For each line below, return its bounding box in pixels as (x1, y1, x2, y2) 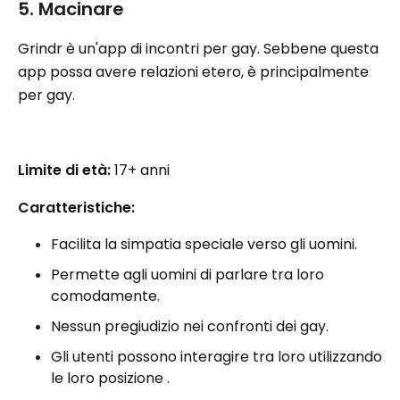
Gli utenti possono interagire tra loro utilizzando (51, 346, 382, 367)
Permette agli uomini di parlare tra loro (51, 264, 324, 285)
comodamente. (51, 286, 160, 306)
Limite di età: (18, 160, 111, 180)
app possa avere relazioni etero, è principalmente (18, 62, 369, 82)
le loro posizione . (51, 368, 170, 388)
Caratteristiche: (18, 197, 135, 218)
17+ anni (111, 160, 170, 180)
